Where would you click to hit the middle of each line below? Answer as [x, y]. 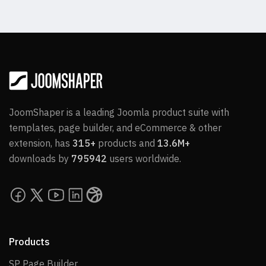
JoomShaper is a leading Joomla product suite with [119, 112]
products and [126, 143]
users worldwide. [144, 158]
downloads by [40, 158]
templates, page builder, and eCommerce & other [115, 127]
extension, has [41, 143]
